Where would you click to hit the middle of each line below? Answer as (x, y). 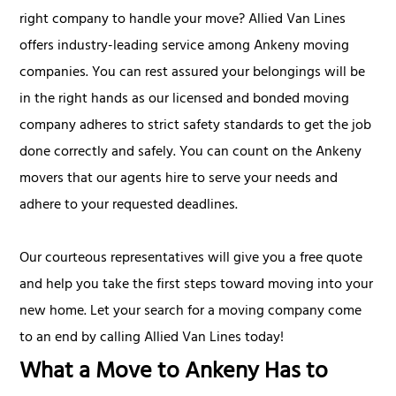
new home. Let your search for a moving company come (191, 312)
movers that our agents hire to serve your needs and (179, 179)
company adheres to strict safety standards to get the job (196, 126)
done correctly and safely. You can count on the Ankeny (191, 152)
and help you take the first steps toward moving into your (197, 285)
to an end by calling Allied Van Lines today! (152, 338)
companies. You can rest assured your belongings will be (193, 73)
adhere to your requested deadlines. (129, 206)
